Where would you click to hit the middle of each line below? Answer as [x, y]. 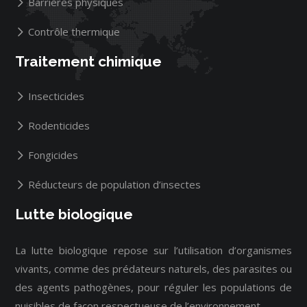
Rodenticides [58, 125]
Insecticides [55, 96]
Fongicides [52, 155]
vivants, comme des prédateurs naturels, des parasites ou [153, 269]
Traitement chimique [88, 61]
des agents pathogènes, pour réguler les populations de [153, 287]
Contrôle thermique [73, 32]
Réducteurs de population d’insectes [113, 184]
